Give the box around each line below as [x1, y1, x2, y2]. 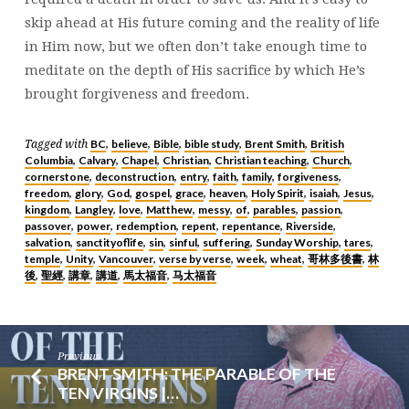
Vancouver [98, 251, 153, 266]
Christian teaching [214, 152, 307, 167]
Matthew [145, 202, 193, 216]
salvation [24, 235, 70, 249]
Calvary [78, 152, 116, 167]
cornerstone [24, 169, 89, 184]
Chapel [121, 152, 157, 167]
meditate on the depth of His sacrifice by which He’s [24, 61, 365, 79]
